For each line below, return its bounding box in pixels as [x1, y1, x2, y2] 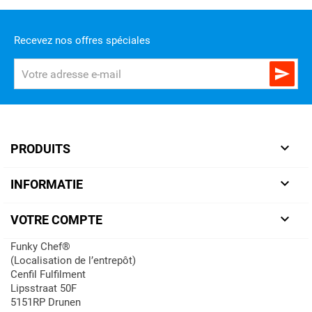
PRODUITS [10, 141, 70, 157]
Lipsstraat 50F [10, 282, 77, 295]
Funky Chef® [10, 240, 70, 253]
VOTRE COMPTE [10, 212, 102, 228]
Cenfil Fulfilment [10, 268, 86, 281]
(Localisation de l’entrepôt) [10, 254, 136, 267]
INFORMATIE [10, 177, 83, 192]
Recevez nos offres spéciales [14, 34, 150, 47]
